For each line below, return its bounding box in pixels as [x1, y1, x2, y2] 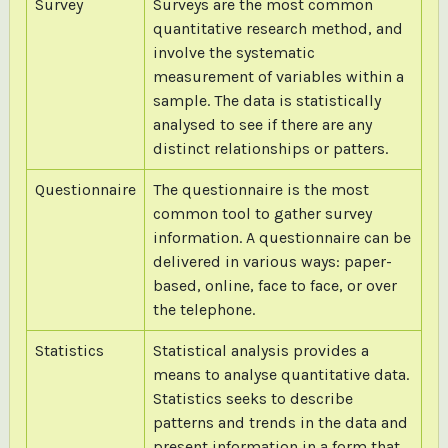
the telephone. [152, 299, 255, 319]
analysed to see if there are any [152, 114, 372, 134]
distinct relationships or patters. [152, 138, 388, 158]
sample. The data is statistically [152, 90, 381, 110]
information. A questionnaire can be [152, 227, 411, 247]
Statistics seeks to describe [152, 388, 353, 408]
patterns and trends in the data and [152, 412, 408, 432]
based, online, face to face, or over [152, 275, 397, 295]
